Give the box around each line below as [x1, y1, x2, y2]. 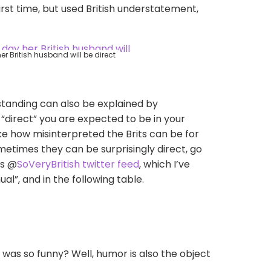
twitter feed [82, 157, 139, 171]
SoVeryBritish [17, 157, 80, 171]
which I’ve [143, 157, 190, 171]
